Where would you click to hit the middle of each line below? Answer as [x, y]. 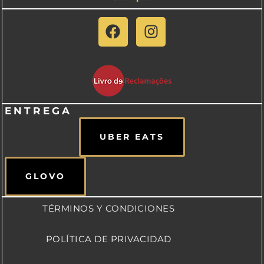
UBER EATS [132, 137]
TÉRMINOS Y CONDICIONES [108, 209]
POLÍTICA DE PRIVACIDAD [108, 239]
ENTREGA [39, 111]
